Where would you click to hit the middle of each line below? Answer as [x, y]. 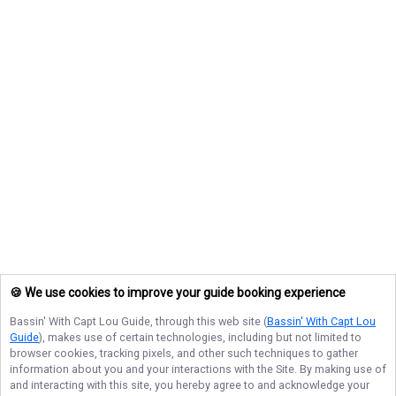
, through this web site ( [209, 321]
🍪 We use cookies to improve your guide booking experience [178, 293]
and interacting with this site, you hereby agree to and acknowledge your [190, 385]
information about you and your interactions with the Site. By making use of [198, 369]
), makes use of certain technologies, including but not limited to [200, 337]
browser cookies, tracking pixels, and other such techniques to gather [184, 353]
